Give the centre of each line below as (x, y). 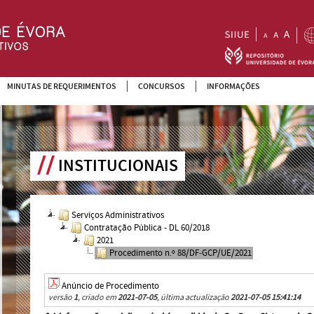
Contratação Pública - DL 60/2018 (147, 228)
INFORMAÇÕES (233, 86)
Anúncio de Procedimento (111, 286)
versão (61, 298)
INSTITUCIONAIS (118, 166)
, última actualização (194, 298)
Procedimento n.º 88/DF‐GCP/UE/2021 (181, 253)
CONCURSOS (162, 86)
